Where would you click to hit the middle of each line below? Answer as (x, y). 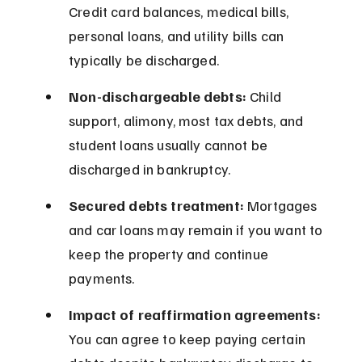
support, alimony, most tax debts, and (188, 121)
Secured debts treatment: (156, 206)
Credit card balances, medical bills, (181, 12)
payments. (102, 278)
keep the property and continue (170, 254)
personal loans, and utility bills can (178, 36)
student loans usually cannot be (170, 145)
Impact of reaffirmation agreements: (195, 315)
